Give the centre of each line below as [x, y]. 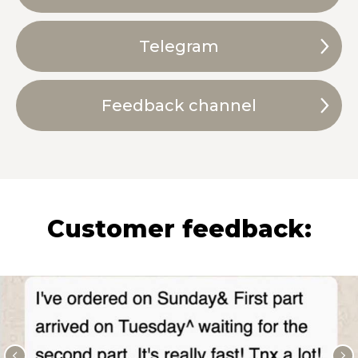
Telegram [179, 46]
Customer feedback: [179, 229]
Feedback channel [179, 105]
